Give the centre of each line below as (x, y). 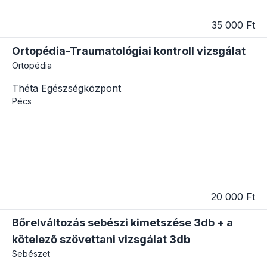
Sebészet (31, 253)
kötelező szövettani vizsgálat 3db (101, 239)
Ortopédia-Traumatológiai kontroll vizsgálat (129, 51)
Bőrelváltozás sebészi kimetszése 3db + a (122, 222)
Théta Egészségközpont (66, 89)
